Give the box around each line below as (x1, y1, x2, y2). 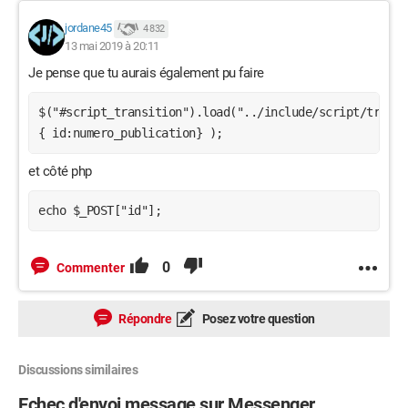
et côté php (28, 163, 92, 179)
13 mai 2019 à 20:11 (65, 39, 159, 53)
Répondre (116, 311, 171, 326)
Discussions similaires (18, 362, 138, 377)
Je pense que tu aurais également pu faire (28, 65, 264, 81)
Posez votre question (199, 311, 315, 326)
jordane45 (65, 21, 112, 36)
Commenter (56, 260, 125, 275)
